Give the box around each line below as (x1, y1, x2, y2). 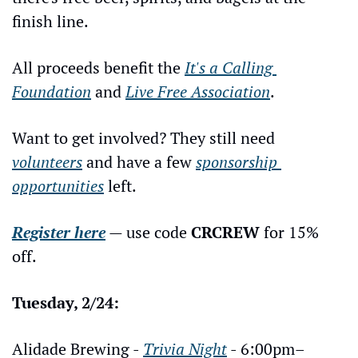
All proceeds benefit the (12, 57, 185, 79)
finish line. (12, 10, 89, 33)
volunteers (12, 151, 82, 173)
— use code (105, 221, 191, 244)
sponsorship (196, 151, 277, 173)
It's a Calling (185, 57, 272, 79)
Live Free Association (125, 81, 270, 103)
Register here (12, 221, 105, 244)
